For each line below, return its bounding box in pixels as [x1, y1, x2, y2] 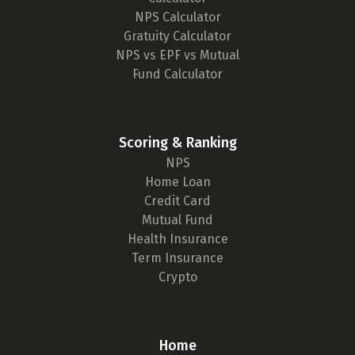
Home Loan [144, 174, 211, 190]
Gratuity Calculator [124, 29, 231, 44]
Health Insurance [127, 231, 228, 247]
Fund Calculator [132, 67, 223, 82]
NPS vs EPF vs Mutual [116, 48, 239, 63]
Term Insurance [132, 250, 223, 266]
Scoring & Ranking [118, 134, 237, 152]
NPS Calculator [134, 10, 221, 25]
